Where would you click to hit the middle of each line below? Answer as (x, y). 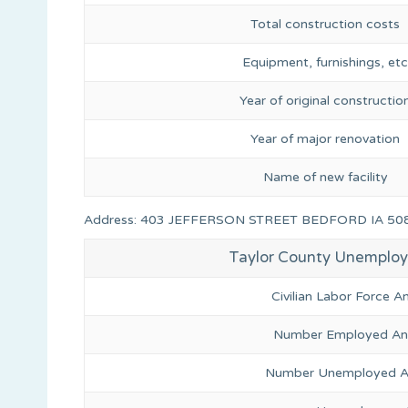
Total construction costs (325, 24)
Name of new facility (325, 177)
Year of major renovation (325, 138)
